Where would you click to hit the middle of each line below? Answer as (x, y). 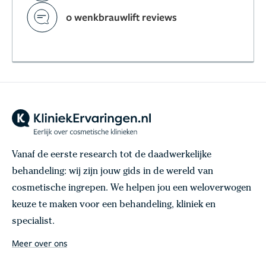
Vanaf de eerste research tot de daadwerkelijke (112, 155)
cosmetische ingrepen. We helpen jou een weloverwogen (132, 189)
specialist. (33, 222)
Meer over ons (39, 243)
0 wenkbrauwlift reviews (122, 17)
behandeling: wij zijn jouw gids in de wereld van (113, 172)
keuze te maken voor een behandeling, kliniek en (114, 205)
